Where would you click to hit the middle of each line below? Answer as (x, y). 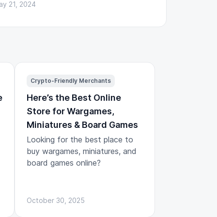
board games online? (64, 163)
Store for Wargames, (70, 111)
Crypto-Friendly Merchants (71, 80)
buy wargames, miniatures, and (82, 151)
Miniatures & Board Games (82, 124)
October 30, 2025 (56, 200)
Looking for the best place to (80, 139)
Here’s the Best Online (74, 97)
